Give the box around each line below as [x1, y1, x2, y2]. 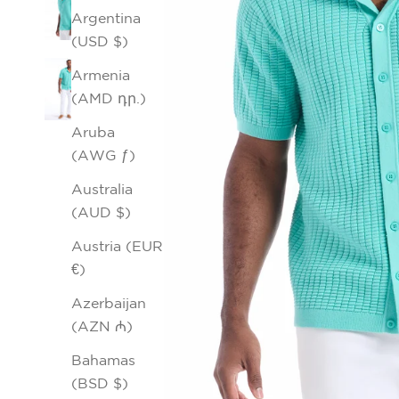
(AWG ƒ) [71, 147, 135, 164]
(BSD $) [71, 375, 128, 392]
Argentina [71, 10, 141, 27]
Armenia [71, 67, 130, 84]
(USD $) [71, 33, 128, 50]
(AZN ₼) [71, 318, 133, 335]
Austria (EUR [71, 238, 163, 255]
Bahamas [71, 352, 135, 369]
